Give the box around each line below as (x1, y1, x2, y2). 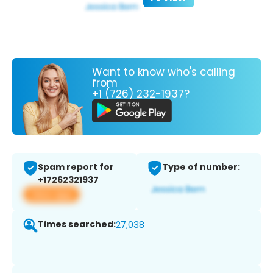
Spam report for (38, 161, 114, 174)
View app (30, 188, 73, 201)
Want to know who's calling (92, 64, 235, 79)
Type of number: (162, 161, 240, 174)
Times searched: (38, 218, 116, 231)
